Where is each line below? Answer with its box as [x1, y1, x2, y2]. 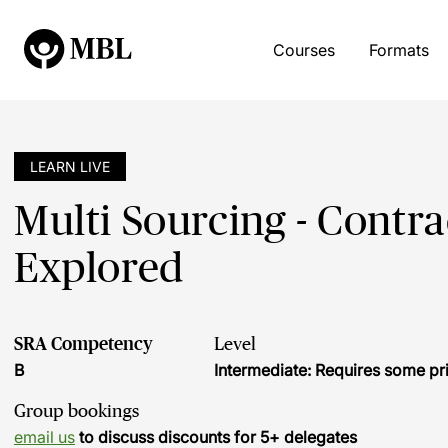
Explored [14, 244, 184, 291]
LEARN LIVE [30, 158, 110, 175]
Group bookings [14, 401, 139, 421]
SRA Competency [14, 334, 153, 354]
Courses [272, 40, 335, 60]
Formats [368, 40, 429, 60]
